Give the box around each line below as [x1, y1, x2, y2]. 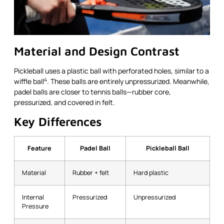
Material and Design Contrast [14, 44, 179, 58]
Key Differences [14, 114, 101, 128]
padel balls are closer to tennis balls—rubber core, [14, 87, 171, 97]
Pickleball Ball [146, 143, 189, 152]
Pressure [22, 201, 48, 210]
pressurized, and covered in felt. [14, 97, 115, 107]
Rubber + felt [72, 168, 109, 177]
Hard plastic [133, 168, 168, 177]
